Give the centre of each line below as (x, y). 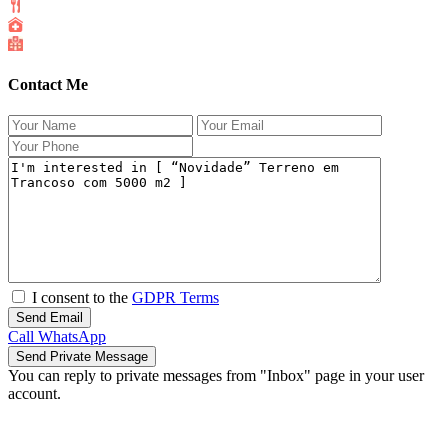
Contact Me (48, 85)
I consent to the (82, 298)
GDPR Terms (175, 298)
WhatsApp (72, 337)
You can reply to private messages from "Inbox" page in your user (216, 376)
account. (34, 394)
